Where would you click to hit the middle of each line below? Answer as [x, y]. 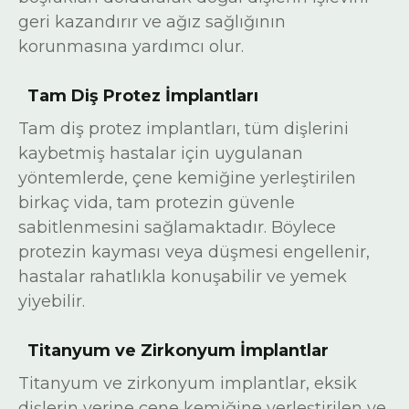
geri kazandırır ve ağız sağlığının [152, 22]
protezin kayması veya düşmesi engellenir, [194, 252]
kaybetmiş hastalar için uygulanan [161, 153]
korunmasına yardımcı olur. [131, 47]
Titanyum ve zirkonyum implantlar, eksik [188, 383]
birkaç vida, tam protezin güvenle [157, 203]
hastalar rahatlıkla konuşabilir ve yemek [183, 277]
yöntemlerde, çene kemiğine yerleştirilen [187, 178]
